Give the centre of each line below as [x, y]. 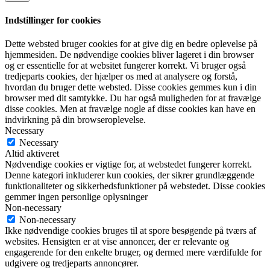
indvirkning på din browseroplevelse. [75, 119]
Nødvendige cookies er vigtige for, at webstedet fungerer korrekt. [128, 164]
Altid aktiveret [32, 153]
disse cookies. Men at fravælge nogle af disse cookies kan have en [130, 108]
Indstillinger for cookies [53, 20]
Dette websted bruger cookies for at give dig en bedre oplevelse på [131, 43]
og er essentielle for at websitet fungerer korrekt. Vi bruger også [125, 65]
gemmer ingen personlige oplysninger [76, 196]
